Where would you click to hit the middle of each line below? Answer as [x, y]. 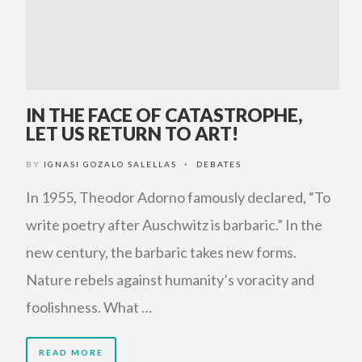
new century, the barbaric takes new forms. [161, 252]
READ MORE [71, 352]
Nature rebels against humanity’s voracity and [170, 280]
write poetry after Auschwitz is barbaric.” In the [174, 225]
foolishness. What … [89, 307]
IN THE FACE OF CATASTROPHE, [164, 115]
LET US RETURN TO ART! [132, 133]
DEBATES [219, 164]
